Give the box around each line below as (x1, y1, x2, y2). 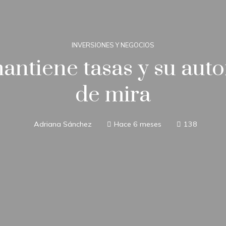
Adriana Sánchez (34, 120, 92, 129)
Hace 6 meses (114, 120, 161, 129)
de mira (75, 81, 151, 108)
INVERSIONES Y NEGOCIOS (72, 41, 154, 49)
